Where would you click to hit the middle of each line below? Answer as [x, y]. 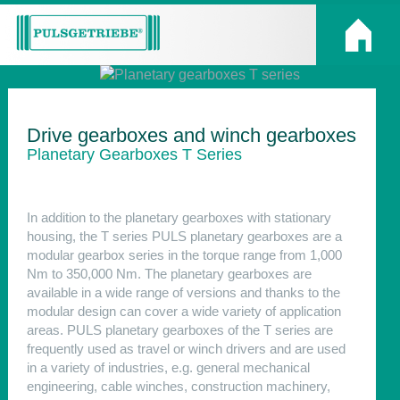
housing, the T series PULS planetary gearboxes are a [184, 236]
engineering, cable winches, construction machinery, [178, 386]
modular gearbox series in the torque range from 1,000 [184, 254]
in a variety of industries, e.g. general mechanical [168, 367]
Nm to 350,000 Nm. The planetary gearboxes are [169, 273]
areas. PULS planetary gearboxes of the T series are [179, 329]
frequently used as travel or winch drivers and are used [186, 348]
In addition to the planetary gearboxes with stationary [179, 217]
